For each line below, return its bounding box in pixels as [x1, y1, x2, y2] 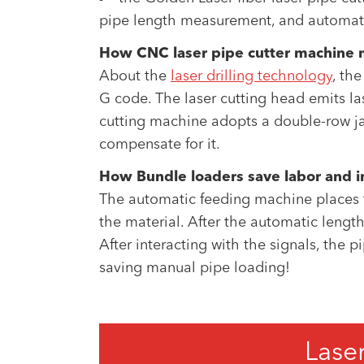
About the [99, 69, 171, 84]
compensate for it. [99, 137, 220, 152]
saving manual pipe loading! [99, 261, 290, 275]
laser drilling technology [171, 69, 332, 84]
